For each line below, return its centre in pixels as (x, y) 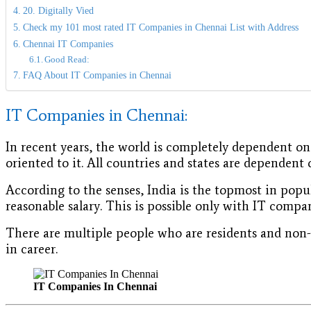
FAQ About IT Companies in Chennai (97, 75)
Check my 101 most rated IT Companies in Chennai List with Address (160, 27)
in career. (32, 249)
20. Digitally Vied (58, 11)
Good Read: (67, 60)
